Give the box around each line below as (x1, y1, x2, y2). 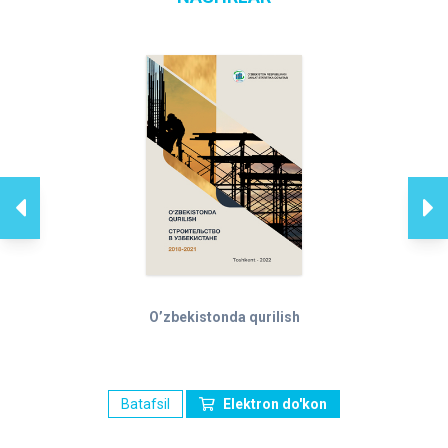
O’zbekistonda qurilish (148, 309, 300, 326)
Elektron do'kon (223, 396, 327, 413)
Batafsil (121, 396, 170, 413)
